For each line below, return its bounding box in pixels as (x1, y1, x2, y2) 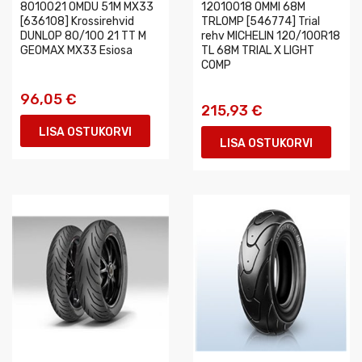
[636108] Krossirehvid (20, 15, 134, 28)
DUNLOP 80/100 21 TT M (20, 29, 146, 43)
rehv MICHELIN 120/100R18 (201, 29, 340, 43)
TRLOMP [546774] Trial (201, 15, 320, 28)
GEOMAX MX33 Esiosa (20, 44, 133, 57)
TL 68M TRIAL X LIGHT (201, 44, 314, 57)
